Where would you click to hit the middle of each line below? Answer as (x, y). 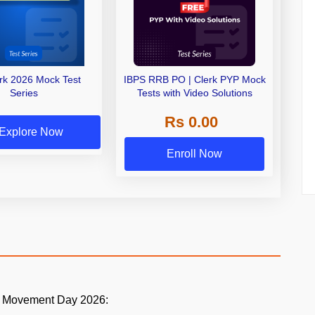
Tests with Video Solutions (194, 93)
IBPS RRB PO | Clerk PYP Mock (194, 80)
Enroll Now (195, 153)
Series (24, 93)
